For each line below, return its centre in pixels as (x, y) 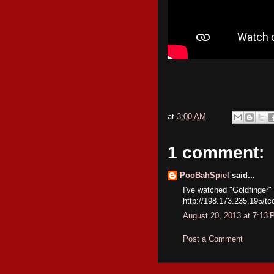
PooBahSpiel (205, 175)
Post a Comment (213, 239)
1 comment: (216, 153)
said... (242, 175)
